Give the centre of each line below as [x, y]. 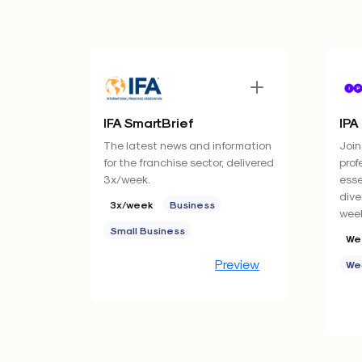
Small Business [147, 230]
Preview [237, 264]
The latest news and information [187, 145]
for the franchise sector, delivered [189, 162]
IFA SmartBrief [149, 122]
